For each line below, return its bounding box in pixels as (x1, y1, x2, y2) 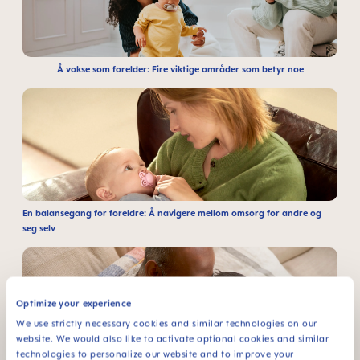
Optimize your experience (16, 297, 131, 309)
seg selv (22, 223, 55, 234)
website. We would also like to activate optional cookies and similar (16, 333, 329, 344)
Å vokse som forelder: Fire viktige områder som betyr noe (56, 63, 304, 75)
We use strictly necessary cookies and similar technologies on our (16, 317, 317, 329)
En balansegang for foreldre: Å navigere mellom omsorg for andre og (22, 207, 321, 219)
